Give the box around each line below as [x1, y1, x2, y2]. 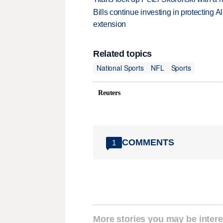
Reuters [98, 89, 121, 97]
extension [93, 19, 126, 28]
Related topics [93, 48, 152, 59]
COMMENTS [122, 137, 174, 147]
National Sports [97, 63, 144, 73]
